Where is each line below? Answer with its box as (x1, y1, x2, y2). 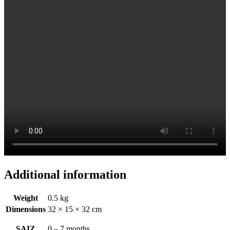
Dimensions (6, 204, 46, 214)
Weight (13, 193, 38, 202)
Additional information (4, 167, 126, 181)
